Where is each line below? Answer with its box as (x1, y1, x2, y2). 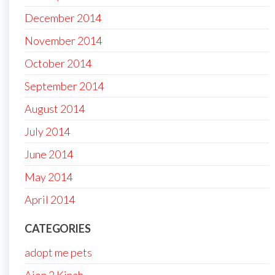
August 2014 (25, 102, 85, 116)
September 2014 (25, 79, 104, 93)
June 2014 (25, 147, 73, 161)
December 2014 (25, 11, 101, 25)
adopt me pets (25, 246, 92, 260)
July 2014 (25, 125, 70, 139)
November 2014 (25, 34, 102, 48)
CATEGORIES (25, 222, 91, 236)
